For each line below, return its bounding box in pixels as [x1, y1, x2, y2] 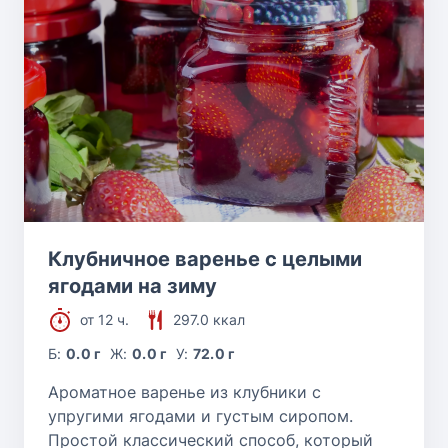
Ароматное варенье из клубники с [48, 381, 321, 402]
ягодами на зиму [48, 273, 217, 298]
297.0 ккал [173, 310, 245, 328]
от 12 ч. [80, 310, 129, 328]
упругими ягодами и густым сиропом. [48, 405, 353, 426]
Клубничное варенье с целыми [48, 246, 362, 271]
